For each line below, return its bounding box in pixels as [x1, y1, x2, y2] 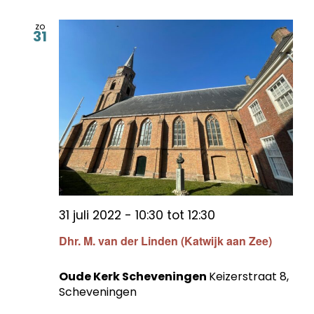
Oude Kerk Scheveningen [59, 268, 209, 285]
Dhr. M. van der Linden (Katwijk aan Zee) [59, 233, 272, 250]
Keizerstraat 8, [209, 268, 289, 285]
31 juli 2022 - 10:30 [59, 206, 163, 224]
